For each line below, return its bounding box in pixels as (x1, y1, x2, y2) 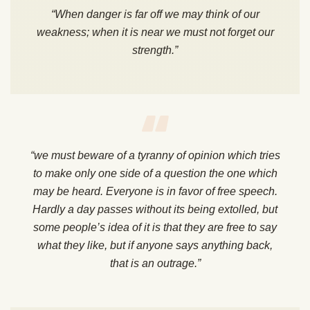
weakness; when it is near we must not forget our (36, 26, 274, 39)
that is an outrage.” (109, 257, 201, 270)
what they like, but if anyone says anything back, (37, 239, 273, 252)
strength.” (132, 44, 178, 57)
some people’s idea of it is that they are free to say (33, 221, 277, 234)
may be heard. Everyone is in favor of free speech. (33, 185, 277, 198)
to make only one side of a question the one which (33, 167, 277, 180)
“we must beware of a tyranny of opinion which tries (30, 149, 280, 162)
